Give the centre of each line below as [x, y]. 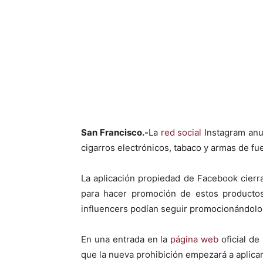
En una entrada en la [126, 240]
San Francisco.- [115, 133]
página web [195, 240]
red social [181, 133]
